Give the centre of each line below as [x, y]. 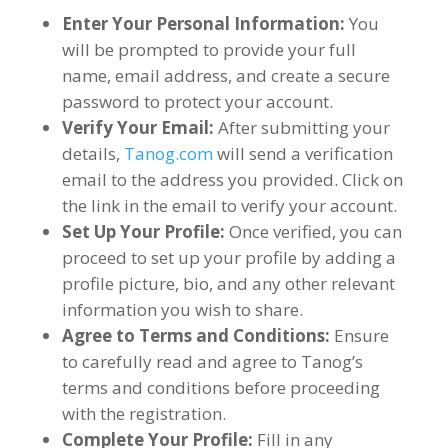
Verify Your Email [135, 127]
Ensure [361, 335]
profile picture [118, 283]
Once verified [280, 231]
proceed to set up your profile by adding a [228, 257]
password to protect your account [195, 101]
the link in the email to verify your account [227, 205]
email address [171, 75]
